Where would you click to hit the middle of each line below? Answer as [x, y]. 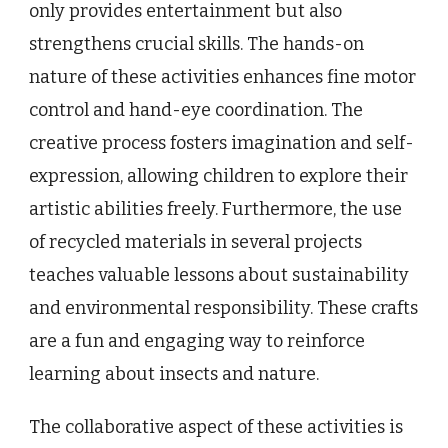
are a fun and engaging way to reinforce [197, 340]
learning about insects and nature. [174, 373]
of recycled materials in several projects [195, 241]
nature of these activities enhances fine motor [222, 76]
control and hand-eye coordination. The [196, 109]
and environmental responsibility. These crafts [223, 307]
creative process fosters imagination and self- [221, 142]
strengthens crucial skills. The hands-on [196, 43]
